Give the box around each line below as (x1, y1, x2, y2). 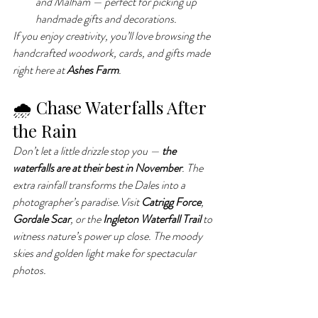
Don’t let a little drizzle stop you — (13, 143, 162, 159)
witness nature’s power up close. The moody (13, 228, 204, 244)
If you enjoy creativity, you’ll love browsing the (13, 28, 212, 44)
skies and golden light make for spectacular (13, 245, 198, 261)
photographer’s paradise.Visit (13, 194, 141, 210)
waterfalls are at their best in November (13, 160, 182, 176)
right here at (13, 62, 67, 78)
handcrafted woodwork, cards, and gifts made (13, 45, 212, 61)
